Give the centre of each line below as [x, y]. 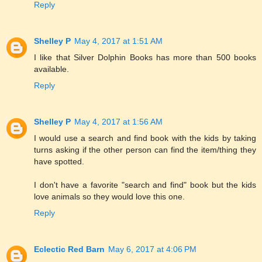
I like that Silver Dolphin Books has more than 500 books [145, 57]
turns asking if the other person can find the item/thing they [145, 149]
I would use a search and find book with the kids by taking [145, 138]
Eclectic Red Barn [69, 249]
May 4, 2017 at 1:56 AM [118, 121]
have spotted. [59, 161]
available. [51, 69]
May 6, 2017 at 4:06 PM [152, 249]
